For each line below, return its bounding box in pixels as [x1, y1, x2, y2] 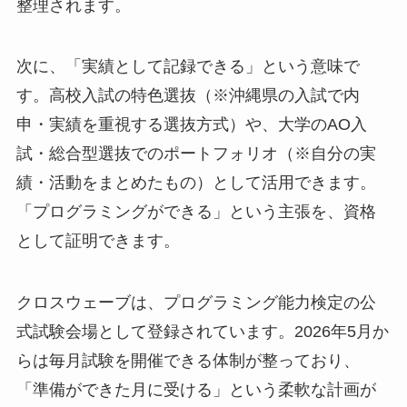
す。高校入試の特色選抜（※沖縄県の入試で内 [15, 86, 360, 105]
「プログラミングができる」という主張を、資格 [15, 203, 376, 222]
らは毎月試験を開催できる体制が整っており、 [15, 352, 360, 371]
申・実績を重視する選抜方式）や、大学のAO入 [15, 115, 367, 134]
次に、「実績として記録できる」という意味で [15, 57, 360, 76]
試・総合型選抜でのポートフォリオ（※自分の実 [15, 144, 376, 164]
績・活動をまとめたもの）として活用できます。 [15, 174, 376, 193]
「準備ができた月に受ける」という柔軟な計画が [15, 381, 376, 400]
